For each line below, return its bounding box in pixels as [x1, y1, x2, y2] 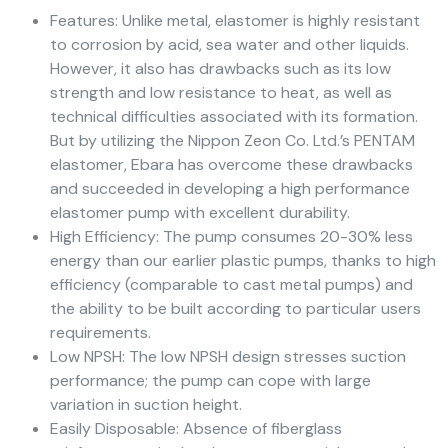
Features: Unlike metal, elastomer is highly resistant [50, 10, 420, 32]
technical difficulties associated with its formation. [50, 106, 418, 128]
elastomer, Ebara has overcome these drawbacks [50, 154, 413, 176]
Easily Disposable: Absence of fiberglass [50, 418, 342, 440]
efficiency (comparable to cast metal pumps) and [50, 274, 413, 296]
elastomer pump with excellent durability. [50, 202, 350, 224]
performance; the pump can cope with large [50, 370, 371, 392]
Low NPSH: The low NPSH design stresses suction [50, 346, 406, 368]
